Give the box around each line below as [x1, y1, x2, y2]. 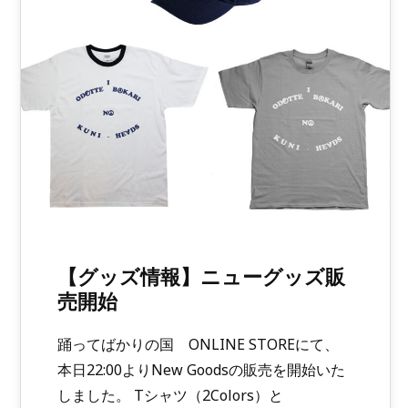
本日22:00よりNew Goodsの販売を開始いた [57, 360, 345, 381]
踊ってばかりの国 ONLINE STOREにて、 [57, 334, 339, 355]
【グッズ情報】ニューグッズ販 [57, 262, 345, 291]
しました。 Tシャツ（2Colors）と [57, 385, 283, 406]
